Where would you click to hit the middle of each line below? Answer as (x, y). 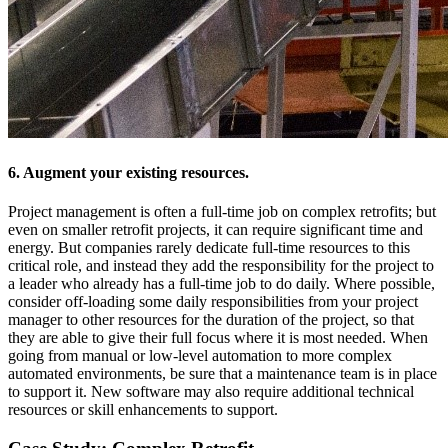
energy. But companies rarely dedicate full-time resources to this (209, 247)
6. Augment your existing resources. (128, 172)
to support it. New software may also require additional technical (211, 391)
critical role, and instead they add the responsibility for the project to (221, 265)
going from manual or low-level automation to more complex (200, 355)
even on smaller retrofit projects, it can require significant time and (215, 229)
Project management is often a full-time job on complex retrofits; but (222, 211)
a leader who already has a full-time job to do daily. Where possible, (221, 283)
